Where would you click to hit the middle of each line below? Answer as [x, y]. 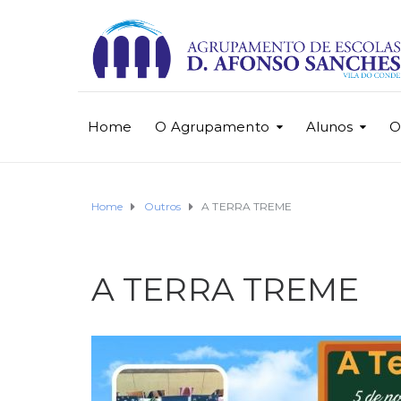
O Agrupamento [212, 126]
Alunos [329, 126]
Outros [162, 207]
